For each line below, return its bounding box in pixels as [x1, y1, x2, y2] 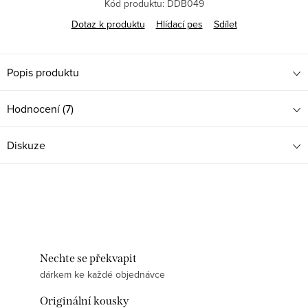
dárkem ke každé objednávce [40, 267, 165, 282]
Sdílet [213, 17, 237, 32]
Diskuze [7, 137, 45, 153]
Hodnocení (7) [7, 101, 74, 117]
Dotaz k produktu [71, 17, 145, 32]
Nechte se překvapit [40, 252, 137, 265]
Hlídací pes [155, 17, 203, 32]
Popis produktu [7, 65, 79, 80]
